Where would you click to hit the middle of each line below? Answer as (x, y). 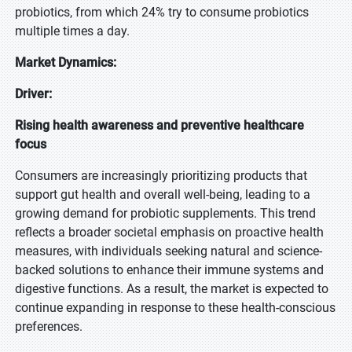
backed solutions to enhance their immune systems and (169, 270)
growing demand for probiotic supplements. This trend (165, 213)
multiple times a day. (72, 31)
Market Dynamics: (67, 62)
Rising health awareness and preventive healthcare (159, 125)
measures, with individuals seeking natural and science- (169, 251)
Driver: (35, 94)
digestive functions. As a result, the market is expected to (172, 289)
